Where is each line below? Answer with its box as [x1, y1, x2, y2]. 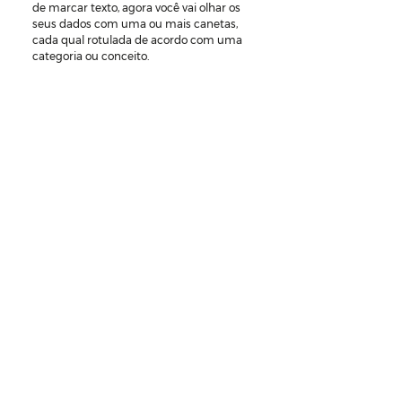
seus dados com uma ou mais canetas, [32, 16, 240, 31]
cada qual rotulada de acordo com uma [32, 32, 245, 47]
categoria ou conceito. [32, 48, 149, 63]
